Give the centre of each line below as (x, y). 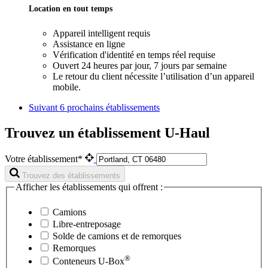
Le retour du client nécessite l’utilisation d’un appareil (153, 77)
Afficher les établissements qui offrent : (89, 187)
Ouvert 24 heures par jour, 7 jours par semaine (140, 66)
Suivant (44, 108)
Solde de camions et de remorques (116, 236)
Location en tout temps (71, 9)
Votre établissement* (45, 159)
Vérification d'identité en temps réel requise (134, 55)
